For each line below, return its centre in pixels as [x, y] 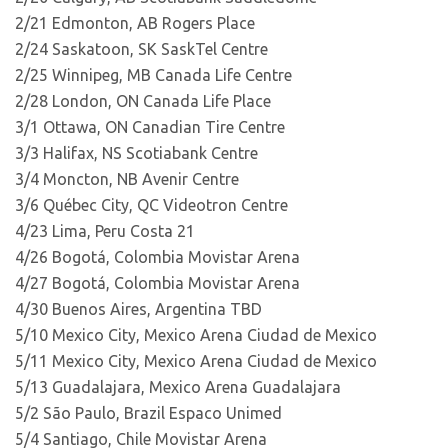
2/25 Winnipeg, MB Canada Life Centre [153, 75]
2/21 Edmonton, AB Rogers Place [135, 23]
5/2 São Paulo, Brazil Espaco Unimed [148, 413]
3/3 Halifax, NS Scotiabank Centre [136, 153]
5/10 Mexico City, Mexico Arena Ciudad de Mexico [196, 335]
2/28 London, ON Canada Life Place [143, 101]
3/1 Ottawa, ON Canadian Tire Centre [150, 127]
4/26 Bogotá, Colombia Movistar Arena [157, 257]
